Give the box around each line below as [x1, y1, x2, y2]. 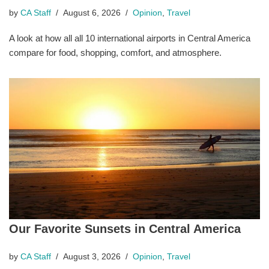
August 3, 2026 [63, 252, 121, 262]
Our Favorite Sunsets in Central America [9, 222, 241, 236]
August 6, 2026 [63, 8, 121, 18]
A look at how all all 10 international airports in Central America [9, 33, 250, 44]
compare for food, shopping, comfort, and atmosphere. [9, 47, 222, 58]
